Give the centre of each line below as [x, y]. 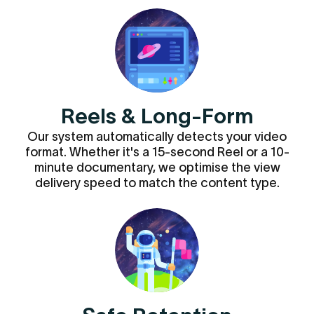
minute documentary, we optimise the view [157, 168]
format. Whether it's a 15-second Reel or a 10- [157, 152]
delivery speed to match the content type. [157, 183]
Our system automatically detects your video [157, 137]
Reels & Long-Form [157, 116]
